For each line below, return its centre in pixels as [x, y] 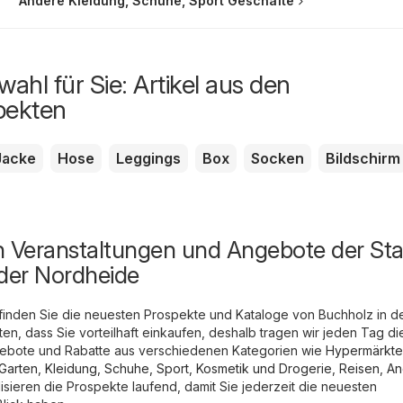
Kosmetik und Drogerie [264, 369]
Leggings [148, 159]
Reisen [359, 369]
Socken [278, 159]
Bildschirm [363, 159]
